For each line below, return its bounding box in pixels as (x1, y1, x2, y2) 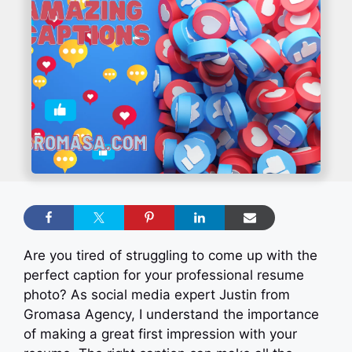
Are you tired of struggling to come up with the (24, 247, 317, 263)
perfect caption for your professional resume (24, 267, 304, 283)
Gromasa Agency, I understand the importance (24, 306, 319, 322)
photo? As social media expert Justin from (24, 287, 290, 302)
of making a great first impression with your (24, 326, 297, 342)
